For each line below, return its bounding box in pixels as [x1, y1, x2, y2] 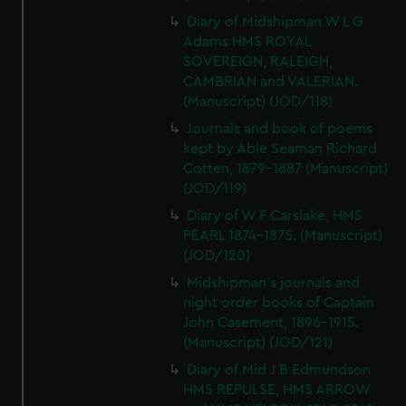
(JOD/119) [183, 181, 247, 196]
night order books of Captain [183, 295, 375, 310]
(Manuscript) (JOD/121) [183, 335, 333, 350]
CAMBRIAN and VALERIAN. [183, 74, 359, 89]
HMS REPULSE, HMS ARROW [183, 382, 371, 397]
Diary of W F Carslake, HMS [187, 208, 363, 223]
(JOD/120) [183, 248, 251, 263]
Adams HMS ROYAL [183, 34, 312, 49]
